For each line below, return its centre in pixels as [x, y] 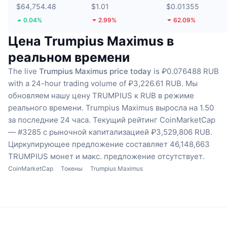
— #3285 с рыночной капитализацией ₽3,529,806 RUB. [110, 132]
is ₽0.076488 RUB [185, 71]
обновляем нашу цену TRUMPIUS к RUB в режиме [101, 96]
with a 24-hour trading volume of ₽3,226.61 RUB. [96, 84]
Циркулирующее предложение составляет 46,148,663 [109, 144]
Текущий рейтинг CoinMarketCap [154, 120]
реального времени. [46, 108]
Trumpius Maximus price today [95, 71]
